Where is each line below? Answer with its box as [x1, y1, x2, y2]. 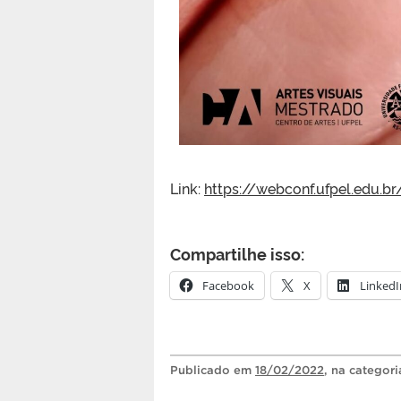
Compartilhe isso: [170, 243, 304, 265]
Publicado [170, 363, 234, 378]
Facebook [202, 277, 254, 294]
